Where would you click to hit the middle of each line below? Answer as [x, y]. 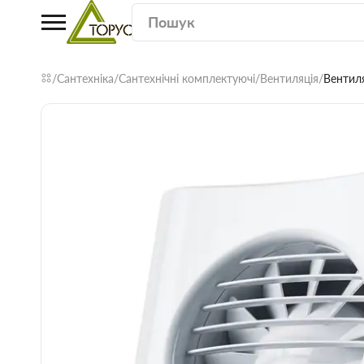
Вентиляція [289, 78]
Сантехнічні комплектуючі [187, 78]
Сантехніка [85, 78]
